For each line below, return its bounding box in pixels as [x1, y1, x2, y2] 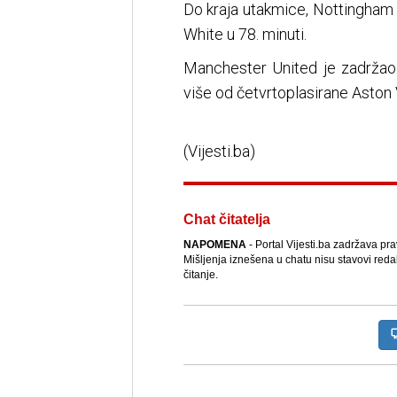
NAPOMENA [183, 238, 246, 252]
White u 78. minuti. [183, 25, 307, 44]
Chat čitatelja [183, 212, 270, 228]
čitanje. [183, 269, 218, 282]
